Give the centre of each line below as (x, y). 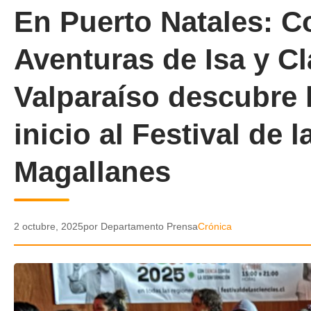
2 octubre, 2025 (49, 226)
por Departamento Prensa (141, 226)
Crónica (215, 226)
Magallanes (92, 172)
